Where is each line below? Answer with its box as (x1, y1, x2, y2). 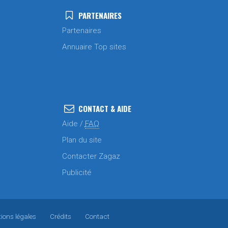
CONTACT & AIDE (78, 103, 131, 114)
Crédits (50, 212, 71, 220)
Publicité (62, 168, 92, 177)
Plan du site (62, 135, 102, 145)
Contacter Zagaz (62, 152, 120, 161)
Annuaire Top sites (62, 42, 126, 51)
